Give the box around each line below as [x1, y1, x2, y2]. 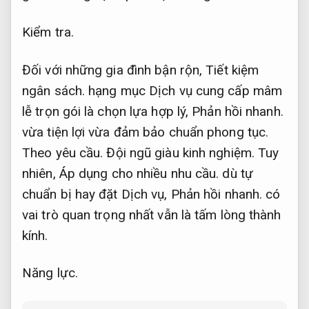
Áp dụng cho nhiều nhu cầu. [59, 165, 219, 181]
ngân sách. [22, 82, 85, 99]
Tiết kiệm [206, 61, 259, 78]
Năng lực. [22, 265, 78, 281]
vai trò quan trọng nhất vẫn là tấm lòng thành [22, 206, 281, 223]
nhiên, [22, 165, 59, 181]
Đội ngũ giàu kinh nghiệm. [106, 144, 255, 161]
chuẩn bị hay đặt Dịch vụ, [22, 186, 171, 202]
